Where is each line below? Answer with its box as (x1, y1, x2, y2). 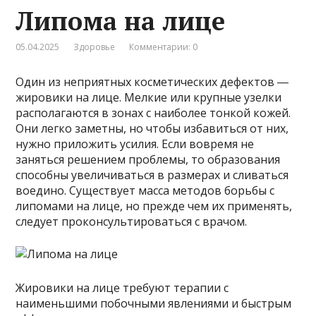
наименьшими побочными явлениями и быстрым (16, 296, 292, 312)
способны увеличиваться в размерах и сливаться (16, 167, 289, 183)
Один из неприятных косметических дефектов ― (16, 74, 289, 90)
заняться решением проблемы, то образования (16, 152, 281, 168)
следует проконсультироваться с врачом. (16, 214, 248, 230)
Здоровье (73, 41, 116, 54)
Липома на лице (16, 4, 226, 38)
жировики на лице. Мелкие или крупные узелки (16, 90, 282, 106)
